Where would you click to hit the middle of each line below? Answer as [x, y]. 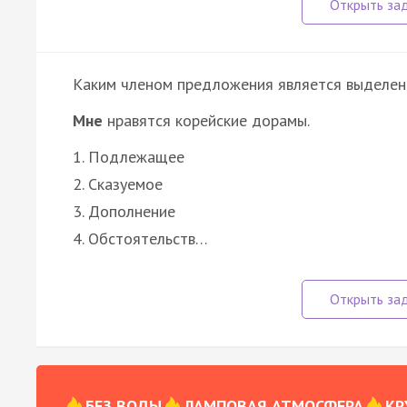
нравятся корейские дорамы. [206, 120]
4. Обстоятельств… [140, 238]
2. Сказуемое [118, 184]
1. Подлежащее [129, 156]
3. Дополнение [124, 211]
